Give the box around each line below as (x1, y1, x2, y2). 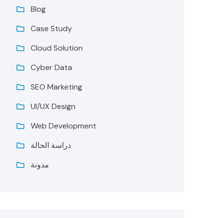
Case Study (31, 23, 73, 34)
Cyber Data (31, 62, 73, 73)
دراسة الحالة (31, 140, 72, 150)
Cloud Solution (31, 43, 83, 53)
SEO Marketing (31, 82, 83, 92)
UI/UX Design (31, 101, 76, 111)
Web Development (31, 121, 97, 131)
